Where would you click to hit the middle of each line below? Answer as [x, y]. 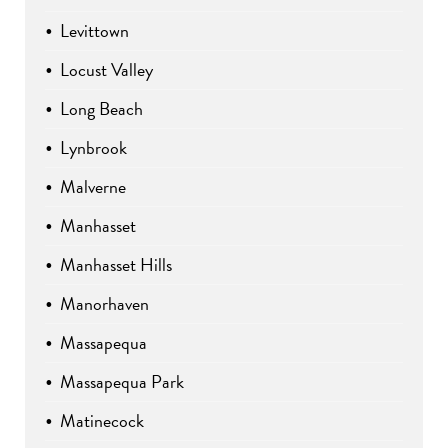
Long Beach [101, 109]
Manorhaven [104, 304]
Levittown [94, 31]
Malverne [93, 187]
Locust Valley [106, 70]
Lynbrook [93, 148]
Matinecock [102, 421]
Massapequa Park [122, 382]
